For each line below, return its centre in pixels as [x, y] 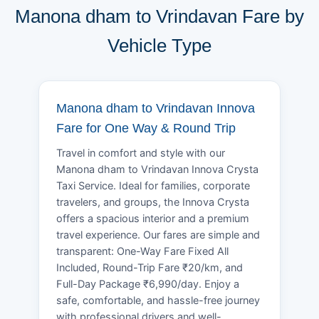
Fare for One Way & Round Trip [146, 128]
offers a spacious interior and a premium [153, 218]
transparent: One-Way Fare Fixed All [142, 251]
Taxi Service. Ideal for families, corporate [153, 185]
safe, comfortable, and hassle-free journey [158, 300]
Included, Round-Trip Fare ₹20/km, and [150, 267]
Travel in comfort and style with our [141, 153]
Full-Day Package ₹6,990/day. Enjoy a [148, 284]
